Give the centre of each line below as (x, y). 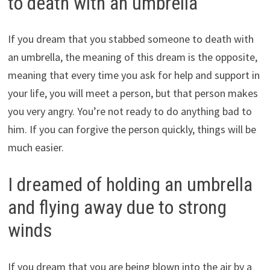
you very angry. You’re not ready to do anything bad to (130, 111)
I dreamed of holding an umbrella (130, 185)
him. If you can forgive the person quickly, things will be (132, 130)
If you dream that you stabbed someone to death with (130, 39)
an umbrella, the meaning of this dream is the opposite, (132, 57)
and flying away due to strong (117, 208)
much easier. (36, 148)
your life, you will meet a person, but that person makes (133, 93)
